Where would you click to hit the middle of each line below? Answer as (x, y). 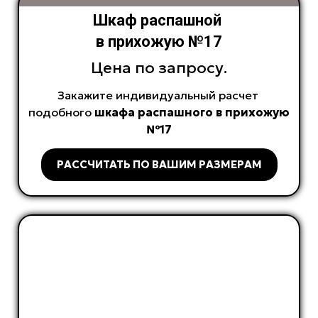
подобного (61, 113)
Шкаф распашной (159, 21)
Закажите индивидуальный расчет (159, 95)
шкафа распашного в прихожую (192, 113)
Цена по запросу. (159, 68)
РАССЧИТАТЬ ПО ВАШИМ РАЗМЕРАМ (159, 165)
